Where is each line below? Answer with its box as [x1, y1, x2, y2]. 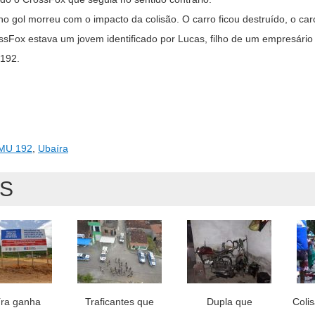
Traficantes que [85, 296, 154, 307]
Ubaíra [38, 143, 68, 154]
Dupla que [206, 296, 252, 307]
